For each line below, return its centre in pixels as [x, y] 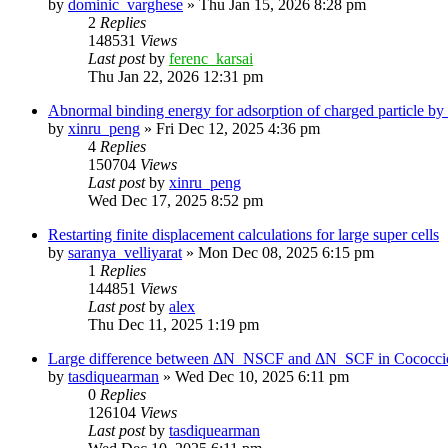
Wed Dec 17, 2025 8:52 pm [175, 200]
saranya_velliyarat [125, 252]
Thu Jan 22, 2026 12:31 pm [175, 76]
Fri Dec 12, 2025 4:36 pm [238, 128]
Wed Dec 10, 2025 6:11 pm [262, 376]
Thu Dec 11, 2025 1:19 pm [173, 324]
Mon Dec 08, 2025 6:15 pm [286, 252]
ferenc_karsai [211, 58]
